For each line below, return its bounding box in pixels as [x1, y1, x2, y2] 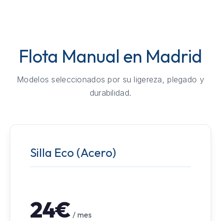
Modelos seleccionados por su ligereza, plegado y [17, 74, 204, 85]
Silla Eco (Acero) [30, 145, 116, 160]
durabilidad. [89, 88, 132, 98]
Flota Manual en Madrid [19, 45, 202, 68]
